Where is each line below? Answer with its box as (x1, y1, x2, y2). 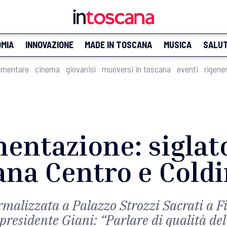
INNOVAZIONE (25, 39, 73, 50)
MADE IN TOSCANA (85, 39, 153, 50)
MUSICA (163, 39, 192, 50)
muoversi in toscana (102, 63, 171, 74)
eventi (177, 63, 198, 74)
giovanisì (66, 63, 96, 74)
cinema (35, 63, 60, 74)
